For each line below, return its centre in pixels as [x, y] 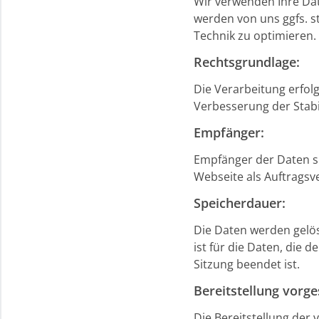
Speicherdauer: [240, 203]
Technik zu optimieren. [255, 36]
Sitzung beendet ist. [247, 264]
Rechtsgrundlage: [247, 62]
